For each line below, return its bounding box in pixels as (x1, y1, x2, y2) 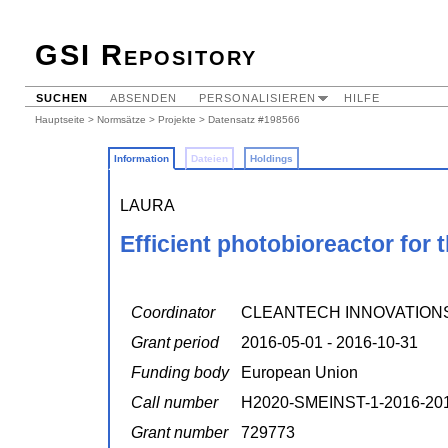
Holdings (250, 153, 293, 164)
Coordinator (131, 304, 215, 322)
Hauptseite (35, 114, 85, 125)
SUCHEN (36, 92, 88, 104)
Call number (131, 394, 218, 412)
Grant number (131, 424, 228, 442)
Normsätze (97, 114, 146, 125)
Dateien (191, 153, 228, 164)
